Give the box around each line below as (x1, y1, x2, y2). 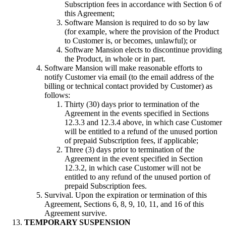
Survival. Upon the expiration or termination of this (44, 191, 207, 200)
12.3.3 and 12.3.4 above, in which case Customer (65, 118, 222, 127)
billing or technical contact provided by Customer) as (44, 82, 212, 91)
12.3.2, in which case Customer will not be (65, 163, 201, 173)
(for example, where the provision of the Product (65, 27, 219, 36)
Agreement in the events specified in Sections (65, 109, 209, 118)
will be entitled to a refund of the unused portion (65, 127, 217, 136)
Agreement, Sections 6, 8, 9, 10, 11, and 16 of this (44, 200, 204, 209)
